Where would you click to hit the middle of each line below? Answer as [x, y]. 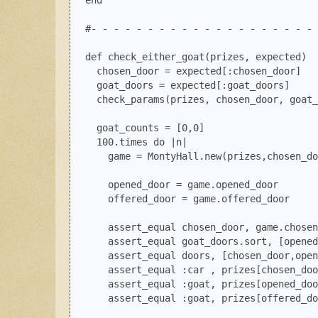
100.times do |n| [131, 142]
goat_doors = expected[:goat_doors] [182, 86]
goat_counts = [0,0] [139, 128]
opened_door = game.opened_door [176, 185]
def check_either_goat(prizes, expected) [190, 57]
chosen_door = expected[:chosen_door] [187, 71]
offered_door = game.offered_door [182, 199]
